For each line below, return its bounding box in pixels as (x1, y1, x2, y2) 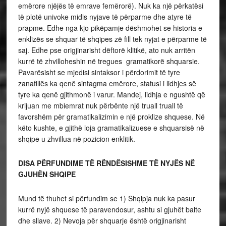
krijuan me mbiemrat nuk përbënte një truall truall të (18, 100, 183, 110)
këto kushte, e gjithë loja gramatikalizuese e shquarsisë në (18, 122, 204, 133)
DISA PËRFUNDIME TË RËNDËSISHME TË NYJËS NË (18, 157, 195, 168)
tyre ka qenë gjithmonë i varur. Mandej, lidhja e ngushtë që (18, 89, 205, 99)
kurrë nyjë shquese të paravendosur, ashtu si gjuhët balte (18, 204, 201, 214)
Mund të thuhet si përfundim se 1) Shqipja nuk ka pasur (18, 193, 195, 203)
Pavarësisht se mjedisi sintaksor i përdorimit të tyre (18, 67, 180, 77)
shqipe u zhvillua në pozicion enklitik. (18, 133, 135, 144)
